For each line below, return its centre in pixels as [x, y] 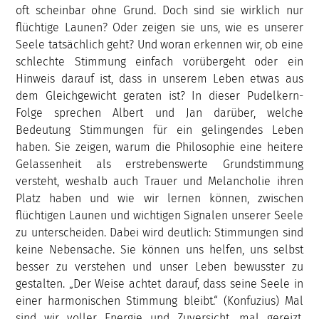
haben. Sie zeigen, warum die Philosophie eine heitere [159, 147]
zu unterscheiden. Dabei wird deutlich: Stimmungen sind [159, 232]
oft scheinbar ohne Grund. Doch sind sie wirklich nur [159, 10]
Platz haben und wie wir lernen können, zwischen [159, 198]
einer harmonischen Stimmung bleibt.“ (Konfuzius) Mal [159, 300]
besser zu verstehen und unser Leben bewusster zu [159, 266]
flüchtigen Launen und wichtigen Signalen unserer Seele [159, 215]
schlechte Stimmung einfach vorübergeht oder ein [159, 61]
